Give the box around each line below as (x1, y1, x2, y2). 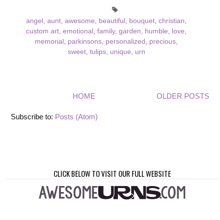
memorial (35, 37, 64, 45)
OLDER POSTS (156, 91, 209, 100)
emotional (63, 27, 93, 35)
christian (159, 17, 185, 25)
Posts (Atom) (55, 112, 98, 121)
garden (119, 27, 141, 35)
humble (145, 27, 168, 35)
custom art (26, 27, 59, 35)
